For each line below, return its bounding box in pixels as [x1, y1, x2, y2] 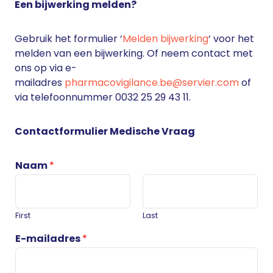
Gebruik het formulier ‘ [15, 32, 122, 46]
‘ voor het [208, 32, 254, 46]
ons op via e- [15, 61, 77, 75]
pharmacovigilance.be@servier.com [65, 76, 239, 90]
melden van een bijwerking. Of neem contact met [15, 46, 253, 60]
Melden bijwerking [122, 32, 208, 46]
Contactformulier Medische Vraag [15, 124, 195, 138]
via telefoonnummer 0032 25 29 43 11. [15, 90, 191, 104]
